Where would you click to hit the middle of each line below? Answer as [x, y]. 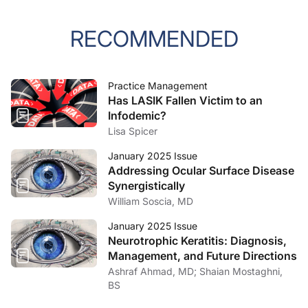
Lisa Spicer [133, 131]
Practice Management [158, 86]
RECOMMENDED [154, 39]
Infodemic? [137, 115]
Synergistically [146, 186]
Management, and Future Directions [202, 256]
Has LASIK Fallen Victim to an [185, 100]
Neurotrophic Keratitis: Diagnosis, [197, 241]
